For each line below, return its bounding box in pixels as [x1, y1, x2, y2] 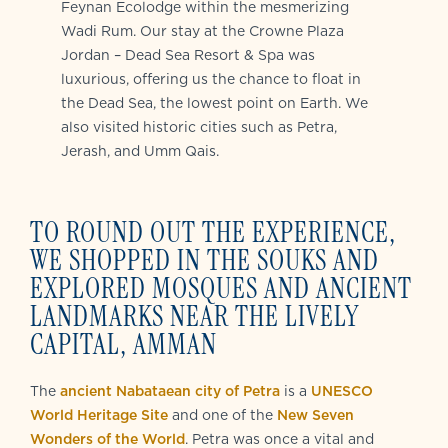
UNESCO [311, 381, 373, 401]
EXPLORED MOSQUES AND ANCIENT [30, 270, 412, 307]
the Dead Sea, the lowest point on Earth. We [61, 93, 369, 113]
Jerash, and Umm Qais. [61, 141, 220, 161]
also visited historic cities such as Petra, [61, 117, 338, 137]
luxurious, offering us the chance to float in [61, 69, 362, 89]
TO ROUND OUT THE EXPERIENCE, [30, 214, 396, 251]
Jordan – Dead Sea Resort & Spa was [61, 45, 316, 65]
